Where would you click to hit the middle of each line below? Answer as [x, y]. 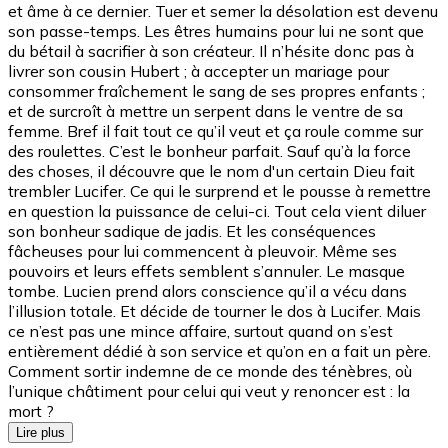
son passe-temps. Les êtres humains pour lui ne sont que [216, 30]
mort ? [31, 410]
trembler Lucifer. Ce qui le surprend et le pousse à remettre [219, 190]
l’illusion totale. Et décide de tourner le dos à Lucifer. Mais [214, 310]
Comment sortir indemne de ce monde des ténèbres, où [210, 370]
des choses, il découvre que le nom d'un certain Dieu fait [211, 170]
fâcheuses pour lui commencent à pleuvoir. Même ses [202, 250]
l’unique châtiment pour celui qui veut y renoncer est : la [209, 390]
